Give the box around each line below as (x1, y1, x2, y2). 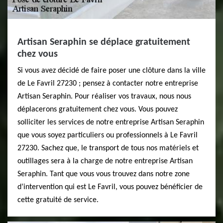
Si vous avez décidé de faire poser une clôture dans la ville (17, 67, 206, 75)
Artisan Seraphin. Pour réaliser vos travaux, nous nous (17, 93, 191, 101)
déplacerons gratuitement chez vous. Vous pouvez (17, 106, 178, 113)
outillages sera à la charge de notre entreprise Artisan (17, 157, 193, 165)
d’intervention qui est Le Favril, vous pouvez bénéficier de (17, 183, 203, 191)
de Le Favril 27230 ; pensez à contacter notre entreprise (17, 80, 198, 88)
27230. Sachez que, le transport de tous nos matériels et (17, 144, 199, 152)
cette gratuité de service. (17, 196, 99, 204)
